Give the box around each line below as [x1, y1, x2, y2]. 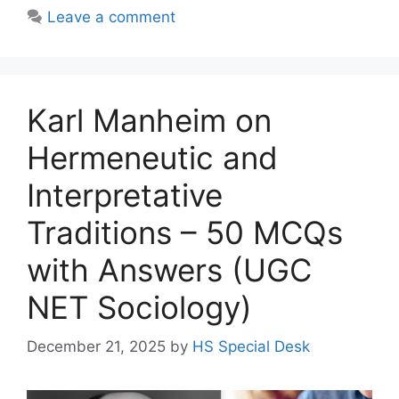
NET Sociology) [27, 288, 252, 326]
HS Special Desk [192, 338, 310, 356]
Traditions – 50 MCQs [27, 213, 343, 251]
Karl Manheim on [27, 101, 272, 139]
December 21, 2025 [27, 338, 166, 356]
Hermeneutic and [27, 138, 278, 176]
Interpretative [27, 175, 223, 214]
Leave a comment [47, 7, 176, 26]
